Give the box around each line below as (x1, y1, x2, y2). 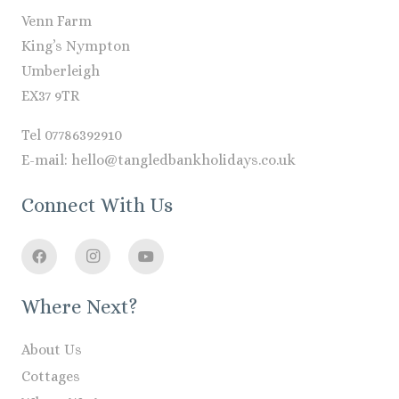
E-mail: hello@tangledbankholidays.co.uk (21, 151, 296, 169)
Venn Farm (21, 12, 92, 30)
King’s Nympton (21, 37, 130, 55)
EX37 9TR (21, 87, 79, 105)
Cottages (21, 368, 80, 386)
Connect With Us (21, 194, 173, 217)
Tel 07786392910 (21, 126, 122, 144)
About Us (21, 341, 82, 359)
